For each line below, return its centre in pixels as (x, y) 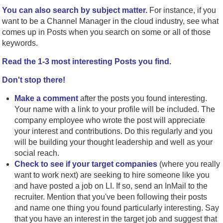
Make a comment (47, 98)
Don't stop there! (34, 80)
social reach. (37, 153)
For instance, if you (183, 10)
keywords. (20, 43)
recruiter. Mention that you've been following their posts (111, 197)
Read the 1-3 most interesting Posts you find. (87, 61)
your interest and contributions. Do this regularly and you (114, 131)
